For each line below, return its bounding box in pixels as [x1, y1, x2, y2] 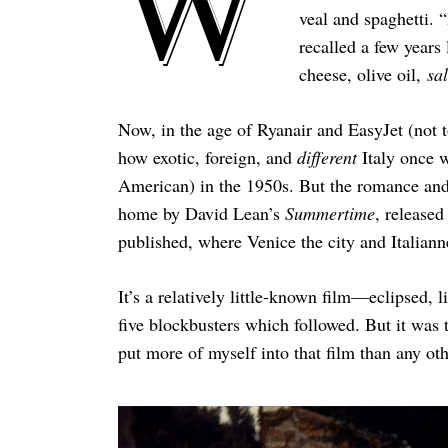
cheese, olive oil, [298, 61, 427, 86]
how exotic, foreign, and [117, 144, 297, 169]
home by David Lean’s [117, 200, 285, 225]
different [296, 144, 362, 169]
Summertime [284, 200, 375, 225]
